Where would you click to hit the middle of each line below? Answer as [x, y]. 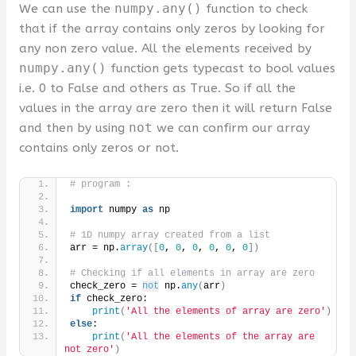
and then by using [74, 128]
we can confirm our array [231, 128]
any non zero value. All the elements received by [165, 48]
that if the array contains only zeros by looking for [172, 28]
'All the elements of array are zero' [225, 312]
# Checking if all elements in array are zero [192, 274]
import [86, 210]
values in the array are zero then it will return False [175, 108]
